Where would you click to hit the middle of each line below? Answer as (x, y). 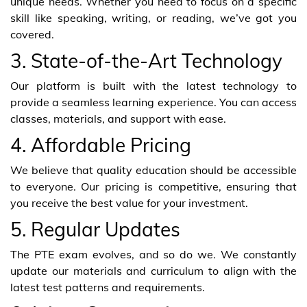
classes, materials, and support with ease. (118, 118)
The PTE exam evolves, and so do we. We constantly (153, 254)
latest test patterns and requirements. (108, 287)
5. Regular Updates (95, 229)
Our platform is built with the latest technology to (153, 85)
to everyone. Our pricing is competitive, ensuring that (153, 186)
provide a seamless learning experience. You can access (153, 102)
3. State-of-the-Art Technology (146, 60)
